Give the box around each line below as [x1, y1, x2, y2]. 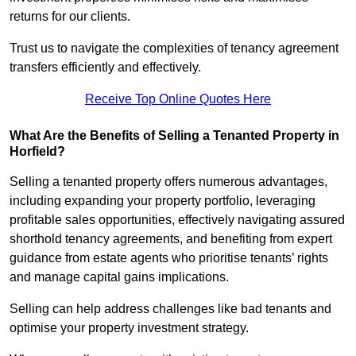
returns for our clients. [10, 10, 133, 24]
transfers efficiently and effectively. [10, 60, 201, 75]
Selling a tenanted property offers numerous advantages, [10, 175, 327, 189]
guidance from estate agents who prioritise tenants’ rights [10, 251, 328, 265]
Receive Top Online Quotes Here [85, 92, 271, 106]
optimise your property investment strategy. [10, 321, 249, 335]
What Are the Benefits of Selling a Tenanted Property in [10, 129, 339, 143]
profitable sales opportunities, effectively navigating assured [10, 213, 345, 227]
